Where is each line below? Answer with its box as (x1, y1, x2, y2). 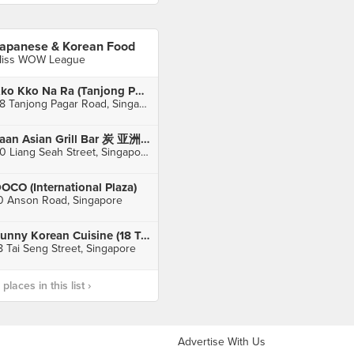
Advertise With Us (178, 335, 265, 348)
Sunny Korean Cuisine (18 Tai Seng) (140, 228, 150, 243)
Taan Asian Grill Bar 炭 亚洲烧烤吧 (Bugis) (140, 132, 150, 146)
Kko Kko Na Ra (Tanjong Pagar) (134, 84, 145, 98)
